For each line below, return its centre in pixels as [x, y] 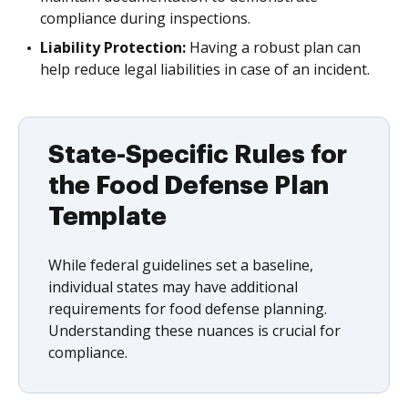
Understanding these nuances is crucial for [194, 330]
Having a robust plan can [273, 47]
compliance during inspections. [145, 18]
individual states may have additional [173, 286]
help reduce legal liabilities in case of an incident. [205, 69]
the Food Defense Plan [189, 185]
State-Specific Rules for [198, 154]
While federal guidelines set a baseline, [181, 265]
